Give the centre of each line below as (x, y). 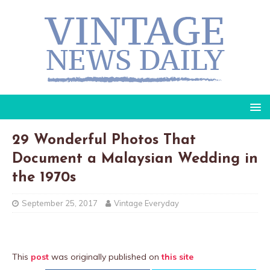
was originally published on (105, 257)
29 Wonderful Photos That (104, 140)
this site (177, 257)
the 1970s (44, 178)
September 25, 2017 (60, 203)
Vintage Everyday (146, 203)
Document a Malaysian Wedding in (135, 159)
